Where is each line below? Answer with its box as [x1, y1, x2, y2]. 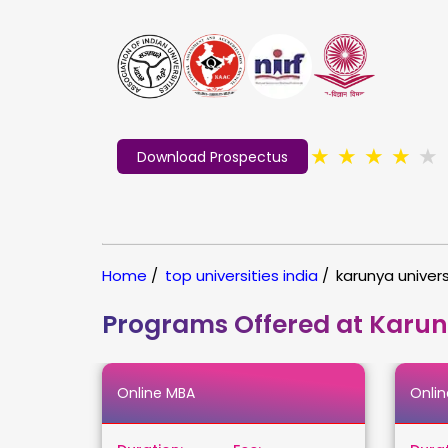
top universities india [165, 264, 318, 286]
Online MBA [117, 382, 195, 403]
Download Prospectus [137, 147, 288, 167]
